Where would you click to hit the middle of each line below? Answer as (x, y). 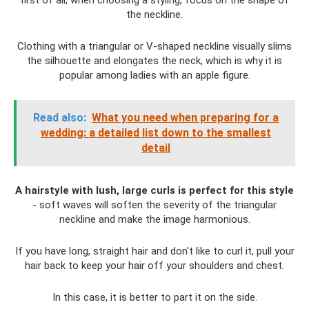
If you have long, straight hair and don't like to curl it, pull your (154, 251)
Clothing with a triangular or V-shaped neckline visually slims (154, 46)
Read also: (60, 118)
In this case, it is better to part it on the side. (154, 297)
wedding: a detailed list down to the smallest (156, 133)
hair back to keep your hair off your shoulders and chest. (154, 266)
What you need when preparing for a (185, 118)
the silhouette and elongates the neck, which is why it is (154, 61)
